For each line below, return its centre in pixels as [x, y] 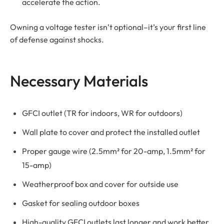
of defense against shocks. [57, 39]
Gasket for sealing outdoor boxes [81, 203]
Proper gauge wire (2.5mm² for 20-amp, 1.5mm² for [114, 151]
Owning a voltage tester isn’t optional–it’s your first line [108, 27]
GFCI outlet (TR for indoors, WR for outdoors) [102, 113]
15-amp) [37, 165]
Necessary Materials [79, 80]
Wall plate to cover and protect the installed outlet [111, 132]
